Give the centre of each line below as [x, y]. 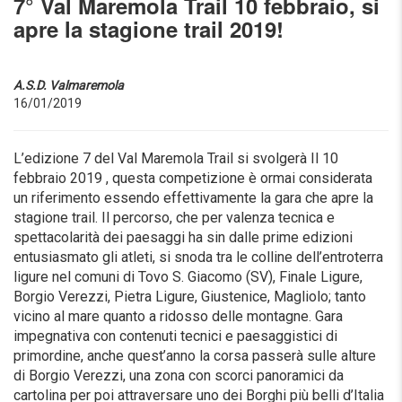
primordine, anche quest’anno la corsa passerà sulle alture [195, 355]
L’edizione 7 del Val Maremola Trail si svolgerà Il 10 [176, 158]
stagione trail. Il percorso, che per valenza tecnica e [174, 217]
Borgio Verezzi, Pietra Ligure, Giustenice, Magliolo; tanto [190, 296]
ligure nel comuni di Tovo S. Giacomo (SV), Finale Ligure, [188, 276]
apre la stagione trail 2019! [149, 28]
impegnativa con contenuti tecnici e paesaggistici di [175, 336]
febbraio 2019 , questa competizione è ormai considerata [193, 178]
